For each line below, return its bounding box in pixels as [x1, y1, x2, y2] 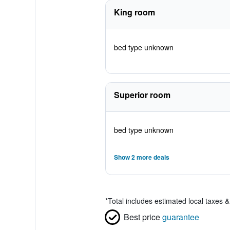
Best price [123, 211, 160, 223]
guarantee [162, 211, 199, 223]
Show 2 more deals [113, 152, 169, 162]
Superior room [113, 89, 170, 101]
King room [113, 6, 155, 18]
